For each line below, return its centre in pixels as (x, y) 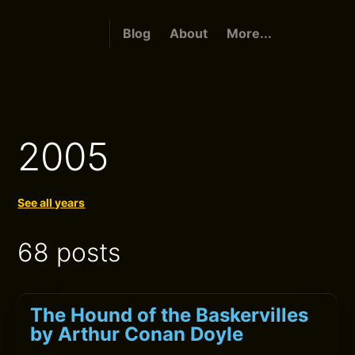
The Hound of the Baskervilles (170, 315)
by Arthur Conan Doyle (137, 334)
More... (249, 33)
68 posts (69, 252)
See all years (52, 202)
